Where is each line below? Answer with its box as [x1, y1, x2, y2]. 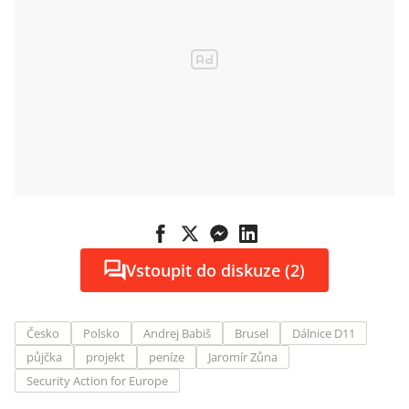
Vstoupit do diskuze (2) [126, 259, 305, 281]
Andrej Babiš [143, 325, 211, 341]
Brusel [235, 325, 268, 341]
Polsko [83, 325, 120, 341]
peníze [149, 349, 184, 365]
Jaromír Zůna [208, 349, 278, 365]
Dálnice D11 [292, 325, 355, 341]
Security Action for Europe [26, 372, 168, 389]
